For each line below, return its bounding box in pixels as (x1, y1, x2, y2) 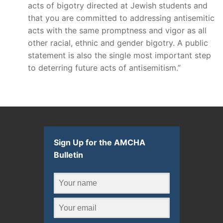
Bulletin (53, 150, 83, 160)
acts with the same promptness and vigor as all (28, 25, 207, 35)
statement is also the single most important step (28, 50, 211, 60)
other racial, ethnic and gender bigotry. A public (28, 37, 208, 48)
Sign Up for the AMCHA (53, 137, 145, 148)
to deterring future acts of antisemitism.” (28, 62, 181, 73)
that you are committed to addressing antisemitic (28, 12, 215, 23)
